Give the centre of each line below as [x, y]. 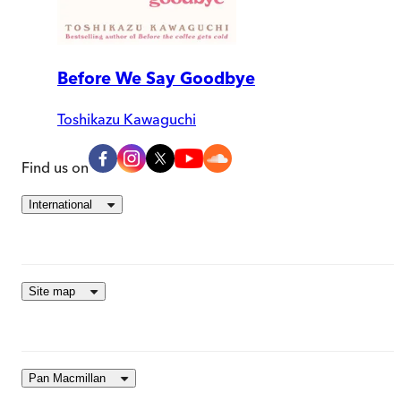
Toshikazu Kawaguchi [127, 119]
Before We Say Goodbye [156, 79]
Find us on [55, 168]
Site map [52, 292]
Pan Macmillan [67, 379]
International [60, 205]
